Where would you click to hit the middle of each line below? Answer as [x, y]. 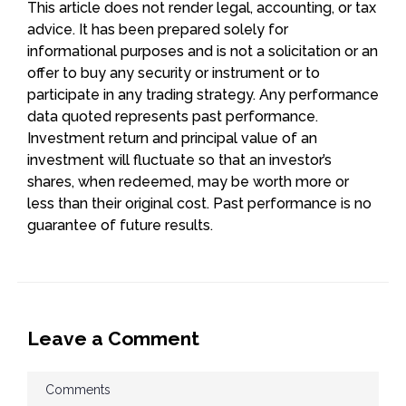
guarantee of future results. [120, 225]
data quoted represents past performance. [173, 116]
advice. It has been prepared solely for [158, 29]
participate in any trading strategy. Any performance [203, 94]
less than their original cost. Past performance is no [199, 203]
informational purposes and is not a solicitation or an [203, 51]
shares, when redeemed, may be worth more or [188, 181]
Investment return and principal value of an [172, 138]
